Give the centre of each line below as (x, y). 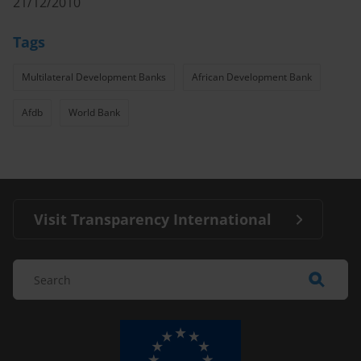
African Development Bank (252, 77)
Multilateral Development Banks (94, 77)
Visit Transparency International (153, 219)
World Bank (94, 112)
